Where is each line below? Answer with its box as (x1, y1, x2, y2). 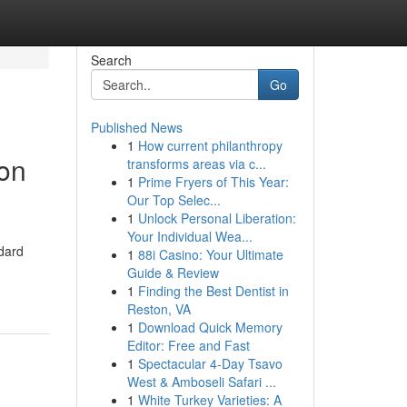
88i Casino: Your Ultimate (137, 245, 283, 263)
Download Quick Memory (137, 318, 283, 336)
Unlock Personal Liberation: (137, 209, 296, 227)
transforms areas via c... (126, 154, 266, 173)
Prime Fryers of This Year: (137, 173, 289, 191)
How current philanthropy (137, 136, 283, 154)
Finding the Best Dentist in (137, 282, 289, 300)
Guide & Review (126, 263, 219, 282)
